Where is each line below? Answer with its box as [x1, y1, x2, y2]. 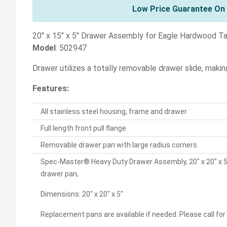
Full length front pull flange [41, 124, 126, 133]
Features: [32, 84, 69, 94]
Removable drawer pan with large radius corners [41, 141, 197, 149]
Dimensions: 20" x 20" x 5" [41, 190, 123, 199]
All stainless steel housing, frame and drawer [41, 107, 187, 116]
